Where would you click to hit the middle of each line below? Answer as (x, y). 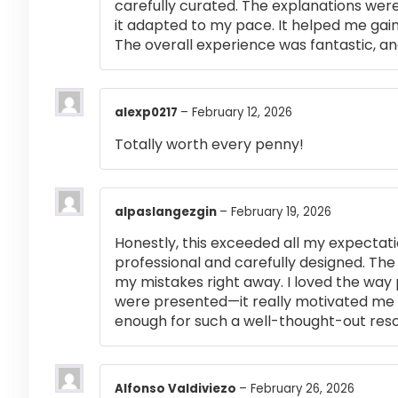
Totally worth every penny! (209, 144)
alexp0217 (147, 113)
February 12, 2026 (242, 113)
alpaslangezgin (167, 211)
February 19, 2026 (281, 211)
